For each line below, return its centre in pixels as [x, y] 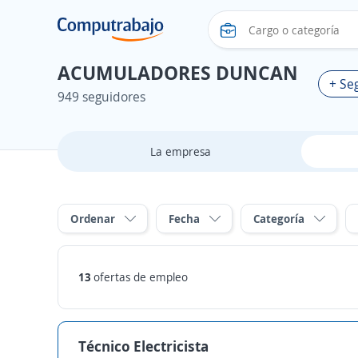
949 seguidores [101, 97]
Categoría [279, 219]
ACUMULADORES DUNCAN [178, 72]
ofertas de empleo [141, 277]
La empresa [180, 151]
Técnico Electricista [143, 346]
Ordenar [93, 219]
